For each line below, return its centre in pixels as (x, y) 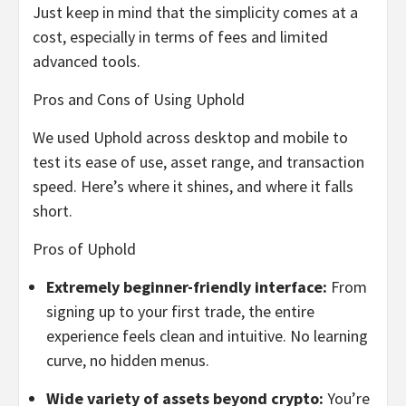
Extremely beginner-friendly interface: (188, 287)
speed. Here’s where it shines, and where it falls (193, 187)
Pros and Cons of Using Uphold (139, 100)
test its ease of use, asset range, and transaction (198, 162)
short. (53, 211)
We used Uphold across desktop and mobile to (190, 138)
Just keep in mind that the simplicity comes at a (195, 13)
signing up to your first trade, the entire (180, 312)
